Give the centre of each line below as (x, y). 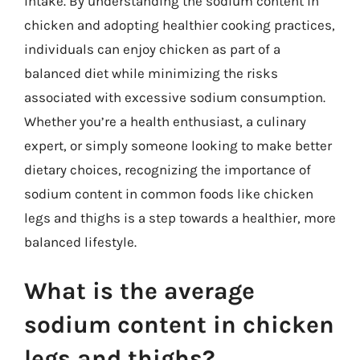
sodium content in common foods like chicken (169, 193)
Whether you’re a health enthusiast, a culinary (165, 121)
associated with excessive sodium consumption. (175, 97)
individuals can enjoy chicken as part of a (152, 49)
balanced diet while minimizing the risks (151, 73)
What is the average (139, 291)
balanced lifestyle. (80, 241)
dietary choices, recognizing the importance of (168, 169)
